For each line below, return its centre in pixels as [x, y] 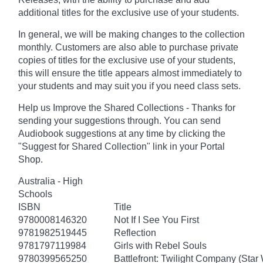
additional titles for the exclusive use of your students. [130, 12]
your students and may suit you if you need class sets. [129, 86]
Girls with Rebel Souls [160, 245]
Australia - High [50, 181]
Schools [35, 194]
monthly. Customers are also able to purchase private [128, 47]
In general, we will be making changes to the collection [131, 34]
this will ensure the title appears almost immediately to [130, 73]
